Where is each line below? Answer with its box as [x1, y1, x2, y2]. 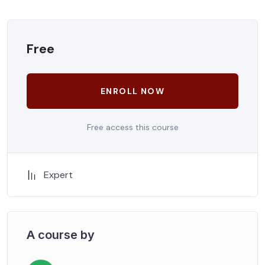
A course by [27, 227, 95, 242]
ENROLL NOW [101, 85, 164, 96]
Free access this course [86, 121, 179, 132]
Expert [44, 168, 73, 181]
